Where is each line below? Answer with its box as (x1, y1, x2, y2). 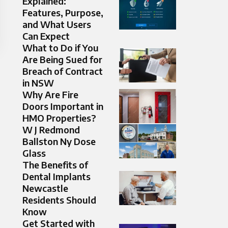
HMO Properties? (22, 112, 96, 124)
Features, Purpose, (22, 7, 103, 19)
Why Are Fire (22, 89, 78, 101)
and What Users (22, 18, 91, 31)
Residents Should (22, 194, 96, 206)
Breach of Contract (22, 65, 103, 77)
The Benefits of (22, 159, 88, 171)
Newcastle (22, 182, 68, 194)
